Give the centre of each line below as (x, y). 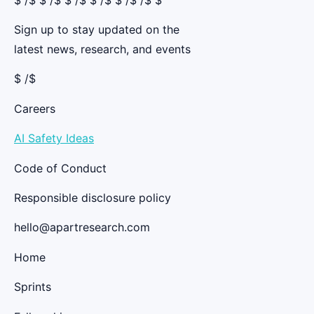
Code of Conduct (60, 168)
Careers (35, 108)
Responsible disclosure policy (93, 198)
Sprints (33, 287)
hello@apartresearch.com (82, 227)
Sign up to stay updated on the (97, 30)
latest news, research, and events (102, 49)
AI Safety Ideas (54, 138)
